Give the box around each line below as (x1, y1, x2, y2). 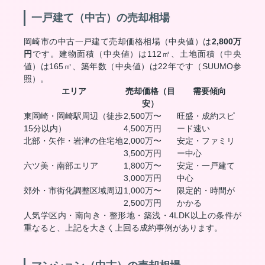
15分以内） (24, 124, 66, 133)
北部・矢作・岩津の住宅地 (24, 136, 123, 146)
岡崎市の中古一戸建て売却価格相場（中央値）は (24, 37, 212, 46)
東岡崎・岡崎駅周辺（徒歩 (24, 111, 123, 121)
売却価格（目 (125, 86, 175, 96)
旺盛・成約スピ (177, 111, 235, 121)
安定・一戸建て (177, 161, 235, 170)
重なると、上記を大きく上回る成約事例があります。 (24, 223, 222, 232)
